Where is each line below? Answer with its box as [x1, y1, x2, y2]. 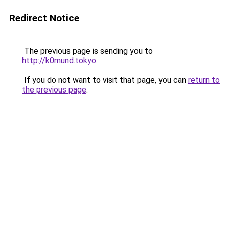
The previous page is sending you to [22, 46, 153, 56]
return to [188, 75, 220, 85]
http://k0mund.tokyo [22, 56, 96, 65]
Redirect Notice [9, 12, 79, 24]
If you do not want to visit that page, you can [22, 75, 188, 85]
